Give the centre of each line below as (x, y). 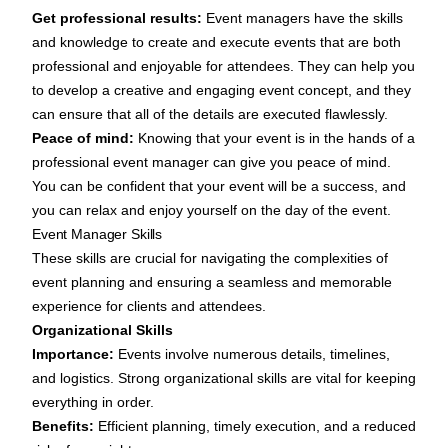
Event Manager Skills (97, 234)
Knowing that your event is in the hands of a (276, 138)
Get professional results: (117, 18)
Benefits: (63, 426)
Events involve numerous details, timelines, (252, 354)
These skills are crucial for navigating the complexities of (210, 258)
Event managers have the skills (302, 18)
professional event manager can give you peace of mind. (211, 162)
